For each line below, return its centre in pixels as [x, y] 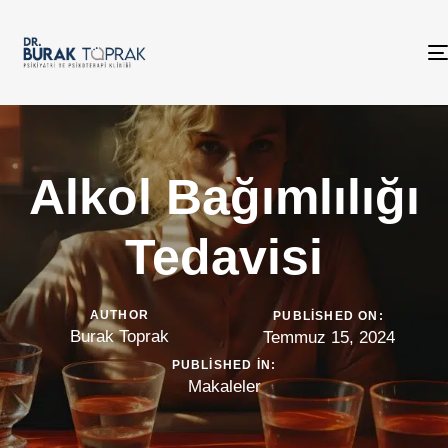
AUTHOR [119, 314]
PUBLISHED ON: [328, 315]
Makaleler [224, 386]
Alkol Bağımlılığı [224, 197]
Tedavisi [224, 257]
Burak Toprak [119, 336]
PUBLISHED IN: [224, 364]
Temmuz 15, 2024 [328, 337]
